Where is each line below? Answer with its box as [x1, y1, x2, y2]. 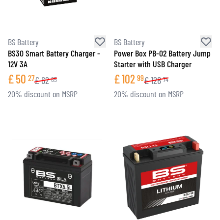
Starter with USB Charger [114, 58, 192, 69]
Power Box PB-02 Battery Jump [114, 48, 211, 58]
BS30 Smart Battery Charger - [8, 48, 100, 58]
